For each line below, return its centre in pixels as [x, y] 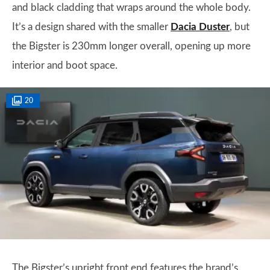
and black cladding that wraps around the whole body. [131, 8]
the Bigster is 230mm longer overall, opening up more [131, 46]
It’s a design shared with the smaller [91, 27]
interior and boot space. [65, 65]
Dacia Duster [200, 27]
